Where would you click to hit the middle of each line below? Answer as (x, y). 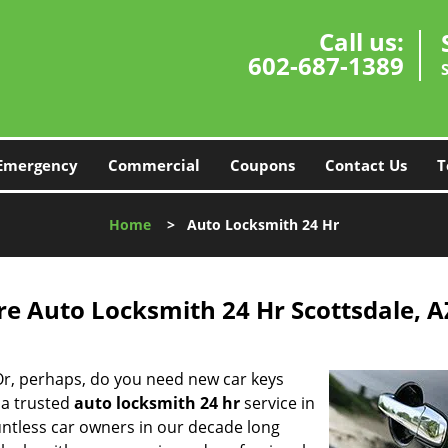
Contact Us (365, 165)
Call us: (361, 41)
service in (277, 403)
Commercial (153, 165)
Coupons (262, 165)
